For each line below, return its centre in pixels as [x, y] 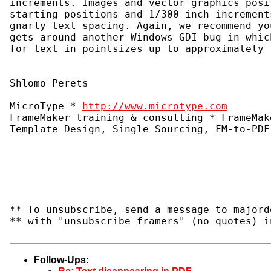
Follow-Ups [60, 260]
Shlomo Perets [49, 83]
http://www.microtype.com [155, 106]
